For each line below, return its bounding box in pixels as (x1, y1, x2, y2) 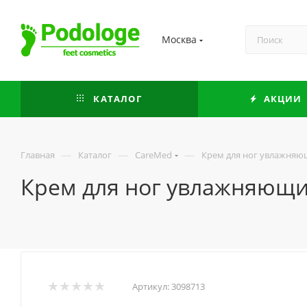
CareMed (135, 149, 172, 161)
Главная (21, 149, 55, 161)
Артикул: (132, 280, 169, 293)
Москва (162, 33, 197, 46)
